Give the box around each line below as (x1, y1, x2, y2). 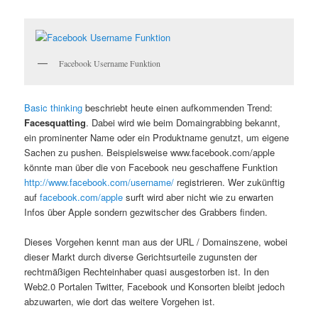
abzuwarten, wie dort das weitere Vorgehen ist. (24, 295, 216, 309)
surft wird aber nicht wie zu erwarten (123, 190, 274, 204)
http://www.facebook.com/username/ (24, 175, 175, 189)
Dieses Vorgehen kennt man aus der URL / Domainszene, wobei (24, 235, 288, 249)
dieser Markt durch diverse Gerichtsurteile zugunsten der (24, 250, 258, 264)
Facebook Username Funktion (59, 57, 161, 69)
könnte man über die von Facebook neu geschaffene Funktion (24, 160, 278, 174)
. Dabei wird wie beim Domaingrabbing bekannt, (86, 115, 281, 129)
